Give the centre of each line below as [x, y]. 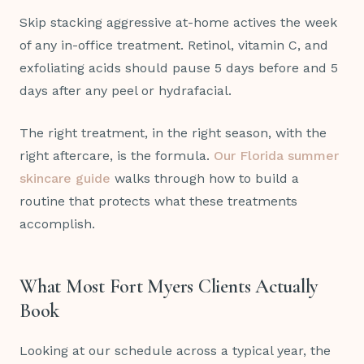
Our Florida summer [276, 156]
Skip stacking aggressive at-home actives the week [178, 23]
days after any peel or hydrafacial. [126, 91]
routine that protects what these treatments [158, 201]
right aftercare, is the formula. [117, 156]
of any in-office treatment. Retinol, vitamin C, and [174, 45]
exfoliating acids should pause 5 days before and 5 [179, 68]
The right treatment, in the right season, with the [173, 133]
